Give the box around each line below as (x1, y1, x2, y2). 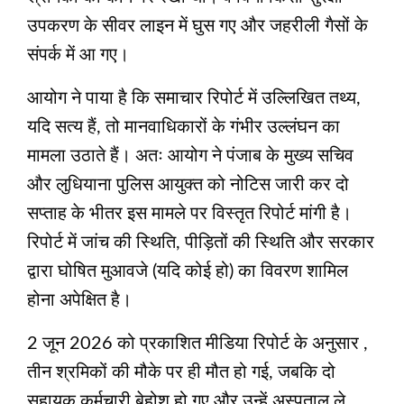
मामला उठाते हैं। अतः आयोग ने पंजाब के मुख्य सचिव (27, 147, 353, 166)
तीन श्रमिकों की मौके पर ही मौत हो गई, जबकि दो (27, 363, 335, 382)
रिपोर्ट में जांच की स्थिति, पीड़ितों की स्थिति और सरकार (27, 234, 374, 252)
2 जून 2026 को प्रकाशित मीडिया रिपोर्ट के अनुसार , (27, 335, 368, 353)
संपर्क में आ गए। (27, 46, 129, 65)
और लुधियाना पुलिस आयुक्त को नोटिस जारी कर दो (27, 176, 349, 195)
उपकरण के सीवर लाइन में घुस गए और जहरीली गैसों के (27, 17, 368, 36)
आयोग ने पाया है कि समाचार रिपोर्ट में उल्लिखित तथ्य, (27, 89, 361, 108)
